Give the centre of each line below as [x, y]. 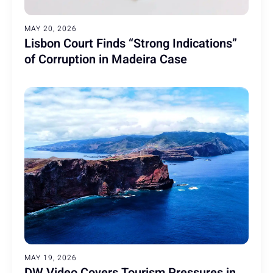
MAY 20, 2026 [51, 28]
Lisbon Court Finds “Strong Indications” [131, 43]
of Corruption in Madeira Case [106, 59]
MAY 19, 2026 [51, 257]
